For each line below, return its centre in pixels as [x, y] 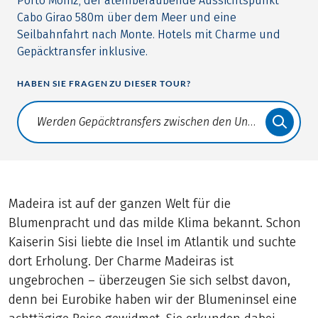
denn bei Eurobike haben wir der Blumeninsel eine [153, 300]
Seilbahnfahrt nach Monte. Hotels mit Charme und [149, 35]
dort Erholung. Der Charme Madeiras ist [121, 262]
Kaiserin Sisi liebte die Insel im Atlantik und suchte [153, 242]
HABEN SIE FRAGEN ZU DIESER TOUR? [104, 84]
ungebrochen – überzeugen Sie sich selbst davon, [150, 281]
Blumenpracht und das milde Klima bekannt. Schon [155, 223]
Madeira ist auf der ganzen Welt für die [120, 204]
